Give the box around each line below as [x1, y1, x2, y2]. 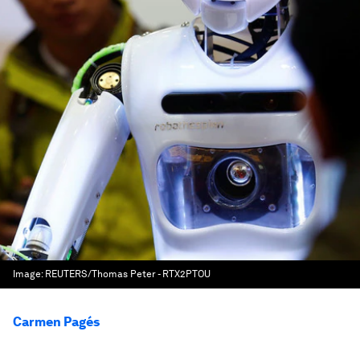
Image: [13, 268, 45, 280]
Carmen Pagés [13, 314, 100, 329]
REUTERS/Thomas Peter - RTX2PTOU [45, 268, 211, 280]
